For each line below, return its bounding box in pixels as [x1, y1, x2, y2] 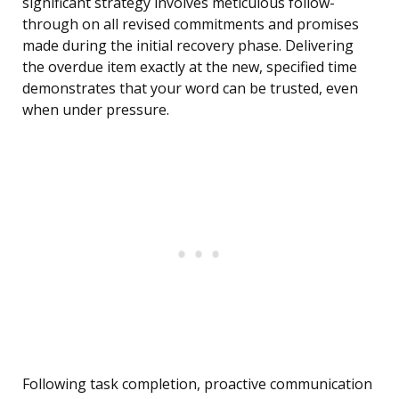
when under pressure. [22, 100, 169, 120]
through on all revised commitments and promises [22, 14, 359, 35]
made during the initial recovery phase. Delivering [22, 36, 354, 56]
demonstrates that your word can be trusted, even [22, 78, 358, 99]
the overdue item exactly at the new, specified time [22, 57, 357, 77]
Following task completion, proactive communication [22, 374, 372, 395]
